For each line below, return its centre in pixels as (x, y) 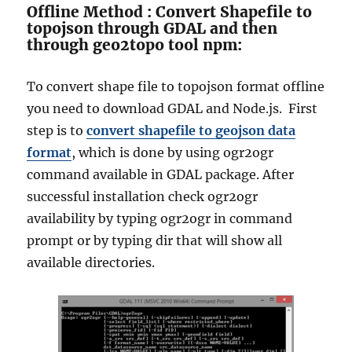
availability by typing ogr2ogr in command (160, 218)
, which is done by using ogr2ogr (173, 152)
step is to (57, 130)
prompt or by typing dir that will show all (155, 240)
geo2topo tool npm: (168, 44)
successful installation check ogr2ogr (143, 196)
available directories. (91, 262)
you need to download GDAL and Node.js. (158, 108)
